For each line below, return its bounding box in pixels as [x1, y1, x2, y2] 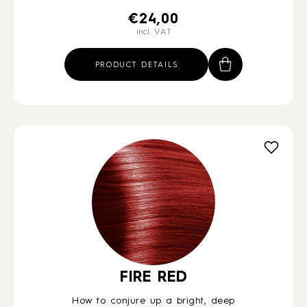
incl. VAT [136, 28, 171, 36]
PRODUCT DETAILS [95, 62, 178, 69]
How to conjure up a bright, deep [72, 296, 235, 306]
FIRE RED [120, 270, 187, 285]
